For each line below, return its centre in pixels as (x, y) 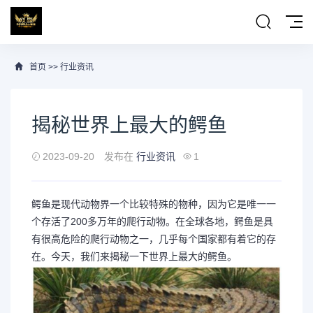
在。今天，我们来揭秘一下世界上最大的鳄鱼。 (134, 256)
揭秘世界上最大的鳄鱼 (129, 125)
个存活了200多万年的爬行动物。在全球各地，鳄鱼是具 (152, 221)
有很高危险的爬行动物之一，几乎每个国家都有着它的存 (154, 239)
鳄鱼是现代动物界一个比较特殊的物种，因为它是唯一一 (154, 204)
